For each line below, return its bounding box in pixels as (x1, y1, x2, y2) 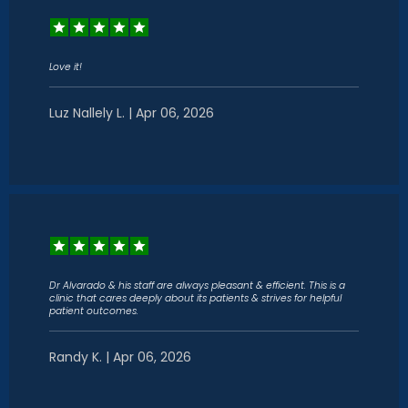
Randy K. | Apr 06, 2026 (49, 348, 191, 366)
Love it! (49, 60, 82, 74)
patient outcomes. (49, 304, 138, 318)
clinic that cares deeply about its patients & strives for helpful (49, 291, 342, 305)
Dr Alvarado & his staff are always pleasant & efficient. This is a (49, 279, 345, 292)
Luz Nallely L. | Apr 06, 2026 (49, 104, 214, 122)
